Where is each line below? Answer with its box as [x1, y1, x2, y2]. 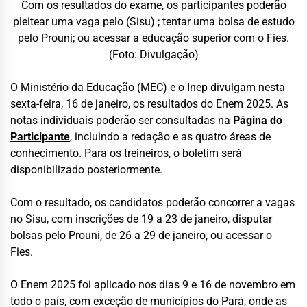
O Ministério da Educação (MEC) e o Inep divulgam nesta [10, 81, 285, 95]
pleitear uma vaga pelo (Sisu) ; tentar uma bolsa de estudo [12, 15, 295, 29]
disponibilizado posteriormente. [10, 163, 162, 177]
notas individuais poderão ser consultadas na [10, 114, 233, 127]
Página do [233, 114, 282, 127]
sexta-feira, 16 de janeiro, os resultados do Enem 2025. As [10, 97, 288, 111]
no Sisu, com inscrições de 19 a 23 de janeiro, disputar [10, 212, 272, 226]
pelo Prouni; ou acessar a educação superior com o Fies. [18, 32, 289, 45]
